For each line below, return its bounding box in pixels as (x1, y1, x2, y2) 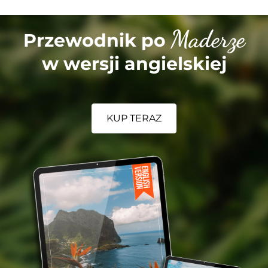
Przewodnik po (23, 29, 170, 51)
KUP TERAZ (106, 112, 162, 124)
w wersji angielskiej (41, 52, 227, 75)
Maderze (170, 24, 245, 53)
